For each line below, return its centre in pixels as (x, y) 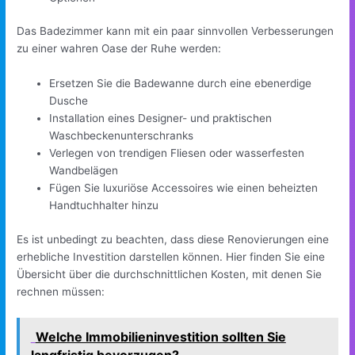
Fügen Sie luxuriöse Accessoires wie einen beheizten (184, 188)
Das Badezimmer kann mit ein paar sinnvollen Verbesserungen (176, 31)
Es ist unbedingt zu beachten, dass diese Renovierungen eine (173, 239)
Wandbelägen (84, 171)
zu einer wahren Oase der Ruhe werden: (119, 49)
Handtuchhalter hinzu (104, 206)
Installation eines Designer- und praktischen (161, 118)
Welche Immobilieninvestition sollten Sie (160, 337)
